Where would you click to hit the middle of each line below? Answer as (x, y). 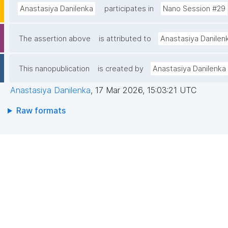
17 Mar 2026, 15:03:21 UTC (146, 90)
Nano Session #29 (194, 9)
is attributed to (125, 39)
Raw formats (41, 111)
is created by (121, 69)
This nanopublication (54, 69)
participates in (129, 9)
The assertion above (55, 39)
